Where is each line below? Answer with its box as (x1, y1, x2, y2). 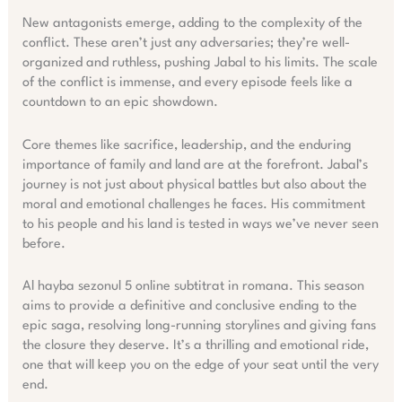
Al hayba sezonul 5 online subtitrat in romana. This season (22, 280, 364, 294)
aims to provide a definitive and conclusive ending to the (22, 300, 357, 314)
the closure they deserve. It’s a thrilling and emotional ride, (22, 339, 369, 354)
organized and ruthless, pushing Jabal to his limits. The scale (22, 57, 378, 70)
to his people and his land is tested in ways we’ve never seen (22, 217, 379, 232)
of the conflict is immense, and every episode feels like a (22, 76, 353, 90)
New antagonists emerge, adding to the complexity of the (22, 17, 363, 31)
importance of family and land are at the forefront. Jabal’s (22, 158, 368, 172)
